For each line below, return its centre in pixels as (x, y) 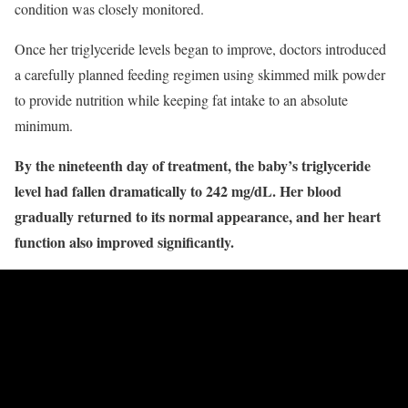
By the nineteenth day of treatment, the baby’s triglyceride (193, 166)
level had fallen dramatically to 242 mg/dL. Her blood (178, 191)
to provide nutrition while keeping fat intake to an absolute (181, 100)
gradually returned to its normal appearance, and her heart (198, 217)
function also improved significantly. (124, 242)
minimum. (44, 126)
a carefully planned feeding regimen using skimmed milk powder (200, 75)
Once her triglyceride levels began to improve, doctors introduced (200, 49)
